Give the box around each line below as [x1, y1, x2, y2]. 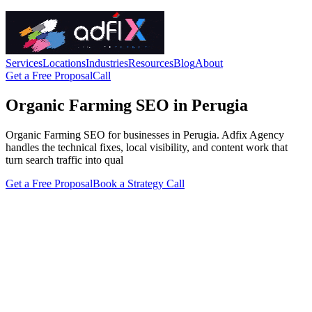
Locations [42, 57, 86, 69]
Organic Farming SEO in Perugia [6, 95, 248, 114]
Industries [86, 57, 128, 69]
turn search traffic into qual [6, 153, 123, 166]
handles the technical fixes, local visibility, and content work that [6, 141, 288, 153]
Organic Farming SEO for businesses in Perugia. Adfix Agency [6, 128, 284, 141]
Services [6, 57, 42, 69]
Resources [128, 57, 173, 69]
